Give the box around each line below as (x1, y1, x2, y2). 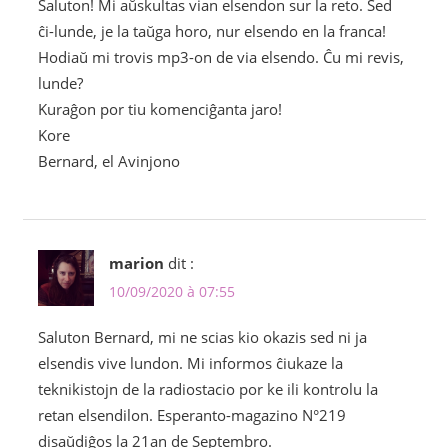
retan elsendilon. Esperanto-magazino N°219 (37, 404, 346, 425)
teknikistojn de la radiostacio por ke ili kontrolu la (37, 378, 378, 399)
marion (108, 252, 164, 273)
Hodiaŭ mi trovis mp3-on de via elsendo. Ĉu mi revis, (37, 46, 404, 67)
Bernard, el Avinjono (37, 150, 180, 171)
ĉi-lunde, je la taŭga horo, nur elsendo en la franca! (37, 20, 386, 41)
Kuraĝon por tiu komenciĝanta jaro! (37, 98, 282, 119)
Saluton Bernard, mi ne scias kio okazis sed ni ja (37, 326, 367, 347)
